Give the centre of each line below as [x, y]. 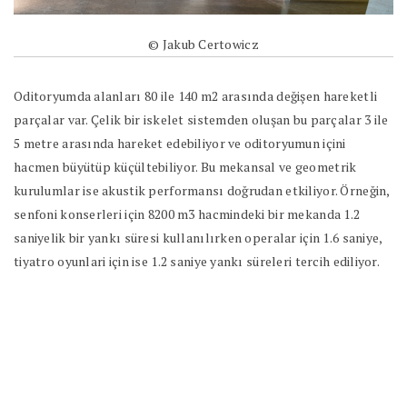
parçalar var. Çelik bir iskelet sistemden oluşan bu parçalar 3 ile [201, 119]
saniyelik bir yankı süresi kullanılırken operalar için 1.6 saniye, [198, 237]
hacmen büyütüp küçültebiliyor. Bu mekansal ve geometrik [185, 166]
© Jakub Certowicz [203, 44]
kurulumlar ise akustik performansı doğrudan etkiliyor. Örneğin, [202, 190]
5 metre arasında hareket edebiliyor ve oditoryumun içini [180, 143]
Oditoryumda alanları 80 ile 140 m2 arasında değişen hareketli [196, 95]
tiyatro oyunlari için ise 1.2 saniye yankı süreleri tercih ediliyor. [197, 261]
